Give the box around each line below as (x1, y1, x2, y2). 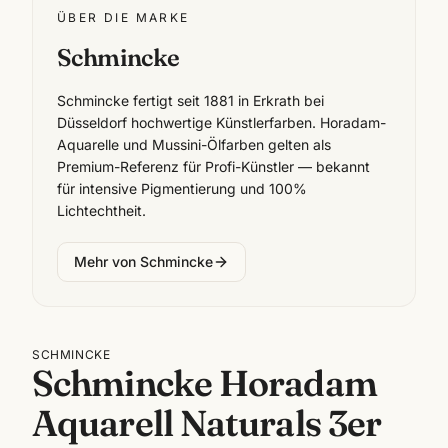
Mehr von (74, 252, 140, 270)
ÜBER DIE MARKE (57, 9, 190, 25)
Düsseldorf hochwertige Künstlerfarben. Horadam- (57, 113, 386, 131)
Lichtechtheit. (57, 201, 146, 219)
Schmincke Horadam (32, 360, 377, 405)
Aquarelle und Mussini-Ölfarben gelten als (57, 135, 331, 153)
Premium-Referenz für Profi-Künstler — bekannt (57, 157, 370, 175)
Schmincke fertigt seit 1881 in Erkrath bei (57, 91, 324, 109)
